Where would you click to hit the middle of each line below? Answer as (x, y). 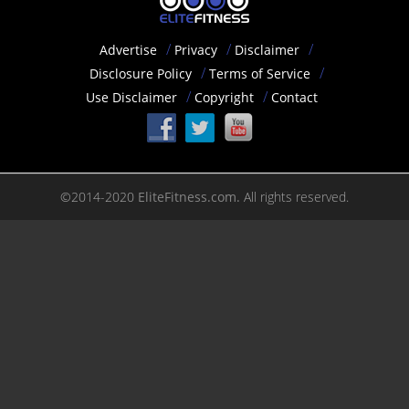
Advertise (128, 49)
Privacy (196, 49)
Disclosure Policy (140, 73)
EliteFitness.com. (189, 196)
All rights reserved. (294, 196)
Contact (294, 97)
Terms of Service (259, 73)
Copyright (224, 97)
